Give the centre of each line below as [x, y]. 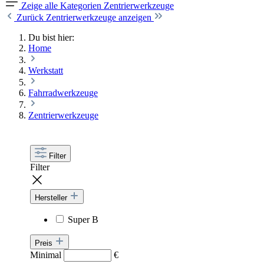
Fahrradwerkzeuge [63, 93]
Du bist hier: [51, 37]
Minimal [47, 255]
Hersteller [52, 197]
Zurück [31, 17]
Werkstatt [46, 70]
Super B [83, 219]
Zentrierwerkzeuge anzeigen [100, 17]
